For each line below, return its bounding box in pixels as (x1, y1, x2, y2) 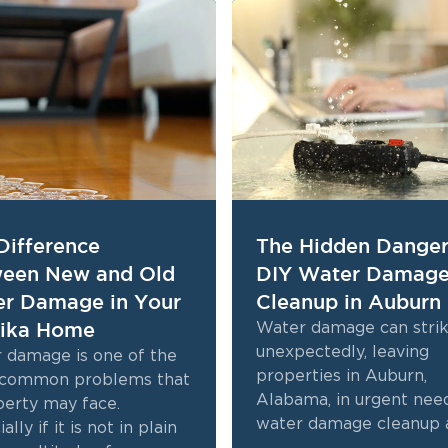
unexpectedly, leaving (256, 344, 429, 360)
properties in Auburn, (256, 368, 427, 384)
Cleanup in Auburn (256, 291, 441, 313)
